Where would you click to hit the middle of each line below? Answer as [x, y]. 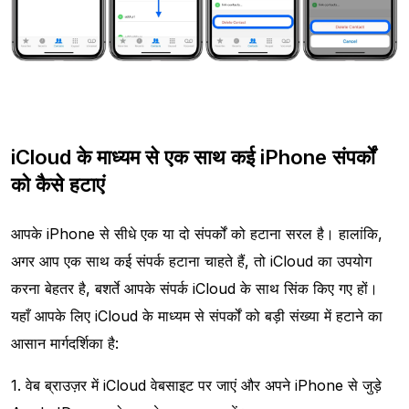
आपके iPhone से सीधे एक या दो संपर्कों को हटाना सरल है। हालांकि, [197, 233]
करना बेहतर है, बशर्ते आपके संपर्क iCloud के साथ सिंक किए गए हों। [194, 288]
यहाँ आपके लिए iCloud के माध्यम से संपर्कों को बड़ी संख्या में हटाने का [197, 315]
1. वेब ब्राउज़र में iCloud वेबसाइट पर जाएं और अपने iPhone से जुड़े [196, 385]
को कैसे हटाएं [58, 184]
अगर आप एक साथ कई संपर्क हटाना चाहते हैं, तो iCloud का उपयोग [191, 261]
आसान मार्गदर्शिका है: [65, 343]
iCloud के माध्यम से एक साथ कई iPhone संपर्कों [193, 157]
